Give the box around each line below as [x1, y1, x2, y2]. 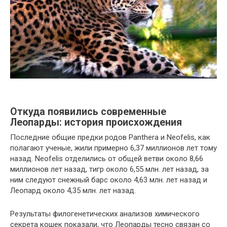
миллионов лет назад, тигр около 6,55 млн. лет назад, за [10, 165, 209, 174]
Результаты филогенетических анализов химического [10, 209, 200, 219]
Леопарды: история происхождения [10, 116, 182, 128]
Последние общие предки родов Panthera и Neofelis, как [10, 133, 210, 142]
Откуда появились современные [10, 105, 166, 118]
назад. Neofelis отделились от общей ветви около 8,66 [10, 154, 203, 164]
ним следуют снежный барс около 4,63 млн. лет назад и [10, 175, 207, 185]
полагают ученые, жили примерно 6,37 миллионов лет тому [10, 143, 217, 153]
